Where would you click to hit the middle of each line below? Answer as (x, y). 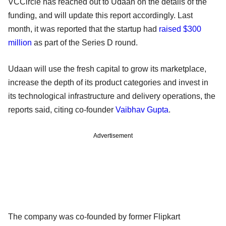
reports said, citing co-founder (62, 109)
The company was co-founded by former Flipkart (94, 216)
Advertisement (113, 135)
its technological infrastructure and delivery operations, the (112, 96)
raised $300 (180, 29)
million (20, 42)
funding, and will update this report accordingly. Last (100, 15)
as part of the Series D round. (85, 42)
